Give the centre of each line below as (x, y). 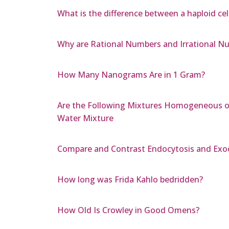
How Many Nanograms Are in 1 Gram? (131, 75)
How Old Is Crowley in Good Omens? (128, 210)
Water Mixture (85, 118)
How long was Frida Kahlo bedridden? (130, 180)
